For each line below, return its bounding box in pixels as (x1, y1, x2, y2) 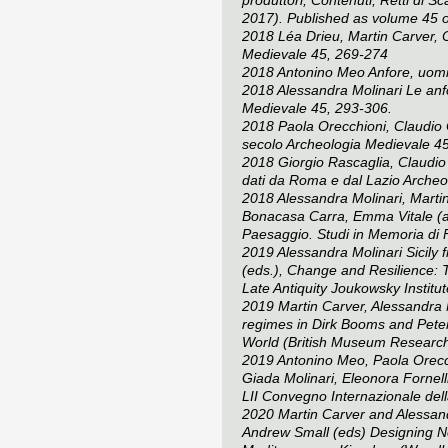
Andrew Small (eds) (242, 423, 370, 440)
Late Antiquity (242, 279, 327, 296)
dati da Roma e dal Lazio (242, 171, 403, 188)
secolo (242, 135, 286, 152)
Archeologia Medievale (286, 135, 430, 152)
